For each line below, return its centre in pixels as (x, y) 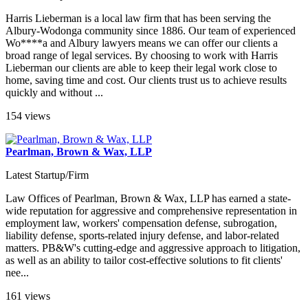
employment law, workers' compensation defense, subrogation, (141, 223)
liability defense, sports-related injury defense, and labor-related (142, 236)
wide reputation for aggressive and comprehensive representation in (151, 211)
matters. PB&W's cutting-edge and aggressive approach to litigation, (153, 248)
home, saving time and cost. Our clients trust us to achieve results (146, 80)
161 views (28, 296)
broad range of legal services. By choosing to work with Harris (142, 56)
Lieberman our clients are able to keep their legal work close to (141, 68)
